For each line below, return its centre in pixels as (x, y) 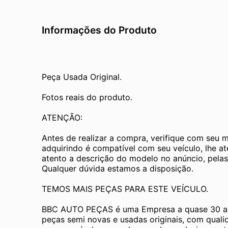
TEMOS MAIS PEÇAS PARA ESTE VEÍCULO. (125, 189)
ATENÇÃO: (62, 117)
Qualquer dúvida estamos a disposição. (118, 168)
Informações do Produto (99, 30)
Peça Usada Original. (82, 77)
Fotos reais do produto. (87, 97)
